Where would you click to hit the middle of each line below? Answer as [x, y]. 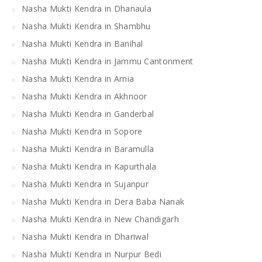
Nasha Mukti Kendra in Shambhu [86, 26]
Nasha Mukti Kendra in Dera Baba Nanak [103, 201]
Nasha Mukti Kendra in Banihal [82, 43]
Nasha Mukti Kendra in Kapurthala [89, 166]
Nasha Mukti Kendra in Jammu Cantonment [108, 61]
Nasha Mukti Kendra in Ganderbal [88, 113]
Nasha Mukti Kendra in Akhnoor [85, 96]
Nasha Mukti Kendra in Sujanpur [85, 184]
